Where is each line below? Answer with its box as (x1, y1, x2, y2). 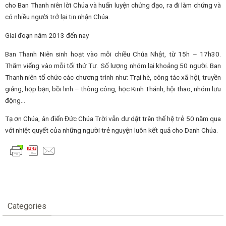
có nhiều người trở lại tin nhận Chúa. (5, 13, 110, 21)
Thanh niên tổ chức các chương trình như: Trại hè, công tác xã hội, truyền (5, 73, 221, 81)
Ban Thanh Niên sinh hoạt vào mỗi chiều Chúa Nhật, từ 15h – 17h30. (5, 49, 221, 58)
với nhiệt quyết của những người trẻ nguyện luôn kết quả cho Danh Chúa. (5, 126, 218, 135)
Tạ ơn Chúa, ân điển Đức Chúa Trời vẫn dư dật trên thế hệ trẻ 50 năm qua (5, 115, 221, 123)
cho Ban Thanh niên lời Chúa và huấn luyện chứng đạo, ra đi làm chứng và (5, 1, 221, 10)
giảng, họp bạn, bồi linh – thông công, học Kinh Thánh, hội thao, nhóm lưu (5, 84, 221, 93)
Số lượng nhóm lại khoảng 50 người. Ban (101, 61, 221, 70)
